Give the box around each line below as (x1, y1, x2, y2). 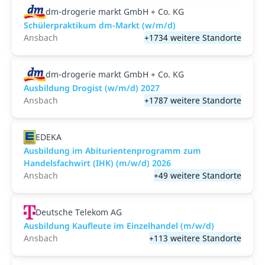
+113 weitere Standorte (149, 232, 241, 244)
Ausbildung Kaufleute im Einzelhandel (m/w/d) (24, 220, 214, 231)
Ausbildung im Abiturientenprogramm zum (24, 145, 201, 156)
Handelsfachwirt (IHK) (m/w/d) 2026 (24, 157, 171, 169)
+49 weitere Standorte (154, 170, 241, 181)
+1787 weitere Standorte (144, 95, 241, 106)
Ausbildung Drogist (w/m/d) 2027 (24, 82, 160, 93)
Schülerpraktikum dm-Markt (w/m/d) (24, 20, 176, 31)
